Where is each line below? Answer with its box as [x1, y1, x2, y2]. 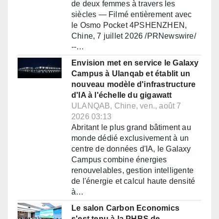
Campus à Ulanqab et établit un [71, 69, 190, 78]
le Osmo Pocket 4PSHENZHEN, [71, 21, 187, 30]
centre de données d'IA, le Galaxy [71, 145, 191, 153]
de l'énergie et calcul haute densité [71, 177, 196, 186]
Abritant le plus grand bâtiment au [71, 123, 191, 132]
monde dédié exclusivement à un [71, 134, 189, 143]
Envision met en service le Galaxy [71, 59, 199, 67]
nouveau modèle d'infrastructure [71, 80, 196, 89]
